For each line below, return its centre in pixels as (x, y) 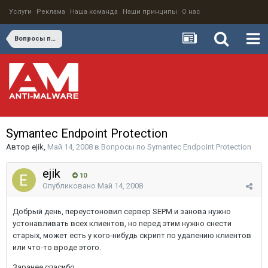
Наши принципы (150, 12)
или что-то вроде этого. (57, 247)
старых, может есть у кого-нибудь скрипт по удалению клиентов (132, 235)
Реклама (51, 12)
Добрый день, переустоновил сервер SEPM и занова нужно (122, 211)
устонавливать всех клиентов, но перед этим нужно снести (122, 223)
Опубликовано (70, 186)
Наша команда (94, 12)
